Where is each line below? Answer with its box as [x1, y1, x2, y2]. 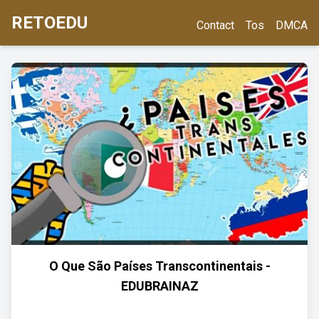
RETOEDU [11, 13, 88, 33]
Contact [197, 19, 234, 32]
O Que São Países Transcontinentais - [48, 258, 271, 273]
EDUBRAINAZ [120, 278, 199, 293]
